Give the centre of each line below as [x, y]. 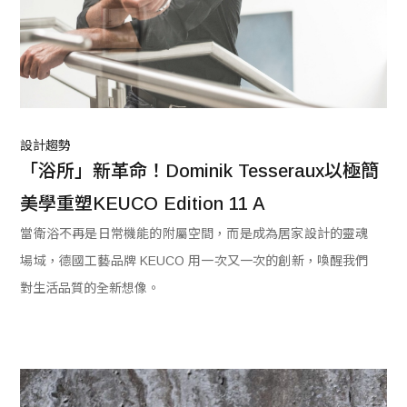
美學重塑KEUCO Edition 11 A [143, 203]
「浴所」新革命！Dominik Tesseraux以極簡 [200, 170]
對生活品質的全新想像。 [90, 288]
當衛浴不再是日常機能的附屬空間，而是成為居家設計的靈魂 [194, 233]
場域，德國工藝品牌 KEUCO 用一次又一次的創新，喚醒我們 [194, 260]
